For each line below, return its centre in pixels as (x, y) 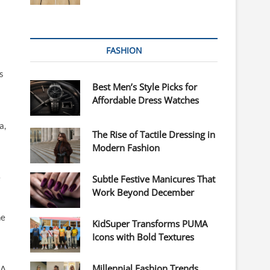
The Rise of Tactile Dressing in (154, 135)
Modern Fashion (126, 148)
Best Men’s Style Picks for (145, 87)
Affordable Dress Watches (146, 100)
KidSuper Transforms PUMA (150, 224)
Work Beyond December (143, 193)
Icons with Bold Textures (143, 237)
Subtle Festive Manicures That (154, 179)
